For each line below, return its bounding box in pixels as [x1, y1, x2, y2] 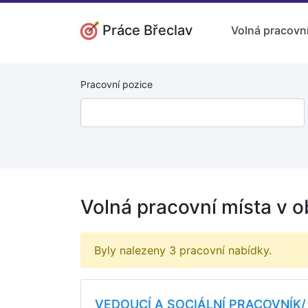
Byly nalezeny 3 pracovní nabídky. [94, 243, 272, 257]
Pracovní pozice [80, 78, 153, 90]
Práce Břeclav [102, 21, 192, 38]
